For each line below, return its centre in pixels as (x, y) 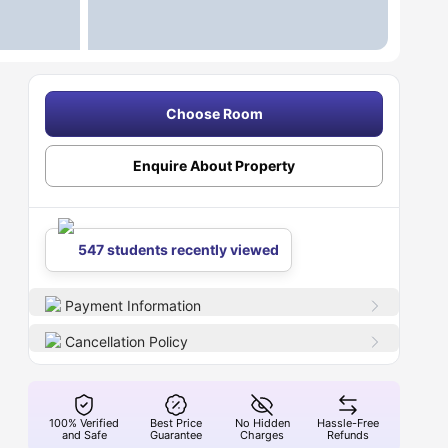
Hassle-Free (348, 423)
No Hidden (262, 423)
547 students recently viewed (179, 249)
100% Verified (84, 423)
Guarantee (176, 435)
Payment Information (133, 305)
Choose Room (214, 113)
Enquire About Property (214, 165)
